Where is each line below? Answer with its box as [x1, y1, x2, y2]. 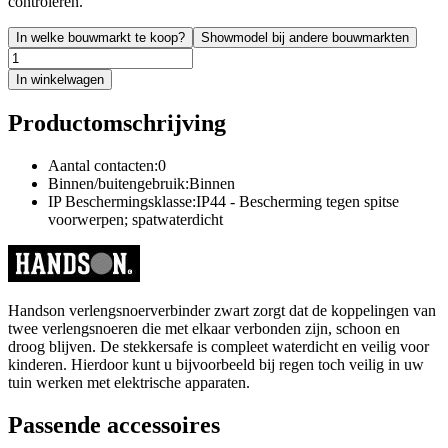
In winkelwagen [16, 71, 104, 87]
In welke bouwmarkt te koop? [16, 29, 185, 45]
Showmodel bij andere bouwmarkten [201, 29, 409, 45]
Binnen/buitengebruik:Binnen [48, 174, 235, 192]
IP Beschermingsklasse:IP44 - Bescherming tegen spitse [48, 192, 399, 210]
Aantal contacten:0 [48, 156, 166, 174]
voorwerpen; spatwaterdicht [48, 210, 223, 228]
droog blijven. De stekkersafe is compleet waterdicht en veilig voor [8, 337, 429, 355]
